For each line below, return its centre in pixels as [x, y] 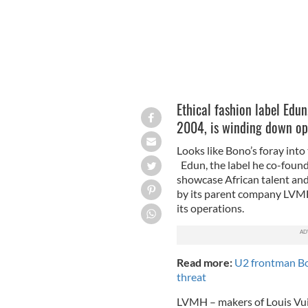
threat [191, 277]
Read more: [205, 263]
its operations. [210, 208]
